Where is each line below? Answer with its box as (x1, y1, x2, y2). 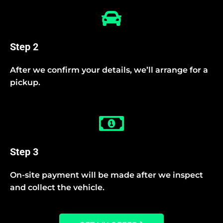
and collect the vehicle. (10, 182, 105, 192)
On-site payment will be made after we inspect (10, 170, 203, 180)
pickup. (10, 77, 40, 87)
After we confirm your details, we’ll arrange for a (10, 65, 208, 75)
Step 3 (10, 145, 38, 158)
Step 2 (10, 40, 38, 53)
